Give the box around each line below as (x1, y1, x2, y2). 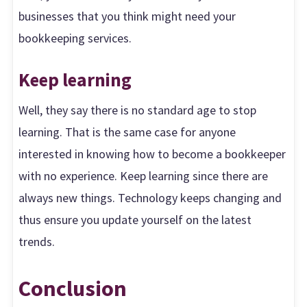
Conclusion (19, 273, 127, 302)
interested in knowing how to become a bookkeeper (19, 146, 286, 162)
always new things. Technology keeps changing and (19, 190, 282, 206)
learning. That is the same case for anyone (19, 124, 236, 140)
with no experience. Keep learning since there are (19, 168, 269, 184)
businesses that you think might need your (19, 8, 236, 25)
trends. (19, 234, 56, 250)
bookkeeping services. (19, 30, 132, 47)
